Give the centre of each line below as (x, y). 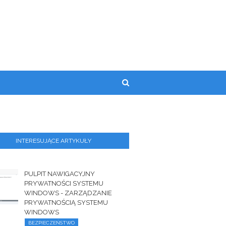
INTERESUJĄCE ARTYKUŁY (53, 141)
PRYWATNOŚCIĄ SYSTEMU (66, 203)
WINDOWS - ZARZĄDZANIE (68, 193)
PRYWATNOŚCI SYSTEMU (64, 183)
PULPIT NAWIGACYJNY (60, 174)
